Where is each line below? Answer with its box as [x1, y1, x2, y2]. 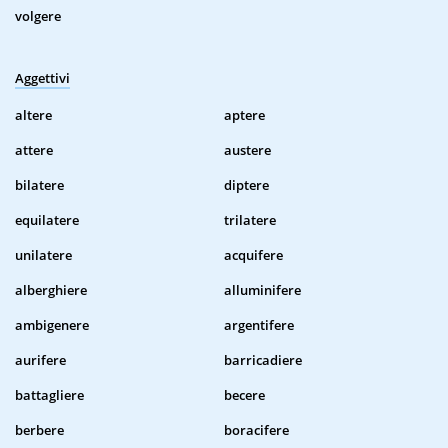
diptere [224, 176, 269, 195]
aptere [224, 106, 265, 125]
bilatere [15, 176, 64, 195]
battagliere [15, 386, 84, 405]
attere [15, 141, 53, 160]
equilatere [15, 211, 79, 230]
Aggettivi [15, 69, 70, 88]
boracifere [224, 421, 289, 440]
